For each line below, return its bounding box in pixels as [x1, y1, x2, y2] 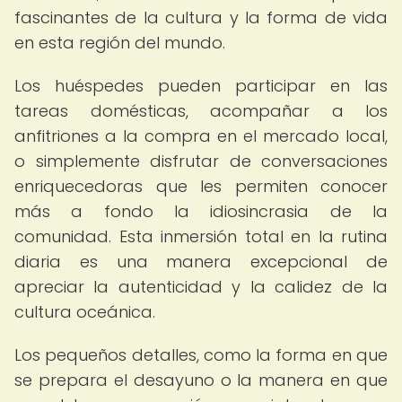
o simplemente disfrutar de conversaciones [14, 150, 388, 172]
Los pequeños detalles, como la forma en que [14, 344, 388, 366]
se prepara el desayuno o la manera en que [14, 369, 388, 391]
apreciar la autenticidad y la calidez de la [14, 275, 388, 298]
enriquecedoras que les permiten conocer [14, 175, 388, 197]
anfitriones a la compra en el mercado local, [14, 125, 388, 147]
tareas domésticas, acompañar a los [14, 100, 388, 122]
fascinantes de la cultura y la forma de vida [14, 6, 388, 29]
